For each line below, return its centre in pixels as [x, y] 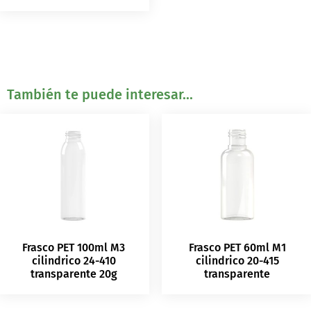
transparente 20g [74, 274]
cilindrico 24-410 [74, 261]
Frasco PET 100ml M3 [74, 248]
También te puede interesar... [100, 94]
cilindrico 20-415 [237, 261]
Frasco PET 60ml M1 [237, 248]
